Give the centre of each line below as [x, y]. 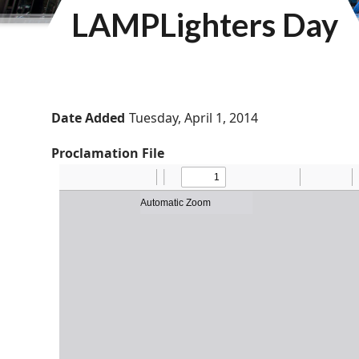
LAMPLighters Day [205, 25]
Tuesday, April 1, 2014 [194, 118]
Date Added [88, 118]
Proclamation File [108, 153]
